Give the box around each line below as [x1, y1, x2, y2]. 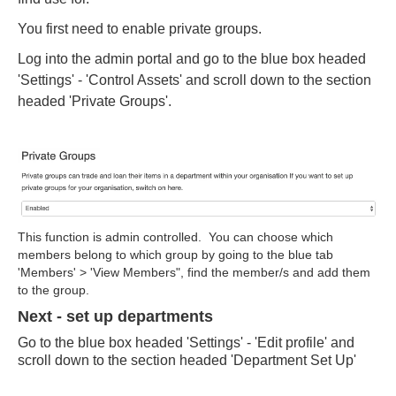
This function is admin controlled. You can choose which [18, 230, 333, 245]
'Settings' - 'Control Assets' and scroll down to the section [18, 72, 371, 88]
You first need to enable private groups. [18, 21, 262, 36]
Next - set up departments [18, 308, 217, 326]
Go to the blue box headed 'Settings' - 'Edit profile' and [18, 335, 354, 351]
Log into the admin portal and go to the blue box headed [18, 51, 366, 66]
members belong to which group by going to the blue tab [18, 247, 333, 263]
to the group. [18, 283, 89, 298]
